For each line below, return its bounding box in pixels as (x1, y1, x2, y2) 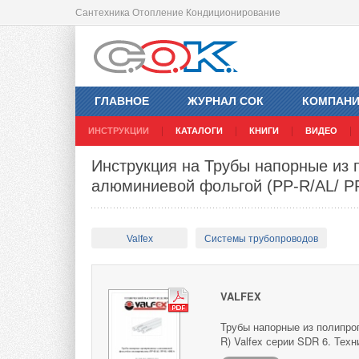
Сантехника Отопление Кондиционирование (75, 7, 280, 18)
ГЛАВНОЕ (95, 95, 149, 108)
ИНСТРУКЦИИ (88, 126, 149, 136)
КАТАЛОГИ (175, 126, 223, 136)
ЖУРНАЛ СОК (188, 95, 264, 108)
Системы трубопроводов (204, 233, 318, 245)
